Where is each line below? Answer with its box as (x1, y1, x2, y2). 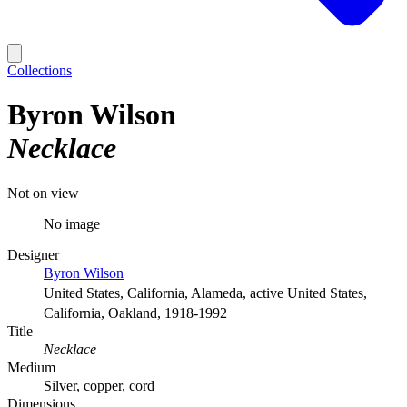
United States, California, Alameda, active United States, (44, 284, 367, 301)
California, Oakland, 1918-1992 (44, 304, 227, 321)
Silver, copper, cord (44, 377, 154, 393)
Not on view (7, 184, 79, 201)
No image (44, 215, 100, 232)
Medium (7, 359, 55, 375)
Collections (7, 63, 72, 78)
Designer (7, 246, 59, 263)
